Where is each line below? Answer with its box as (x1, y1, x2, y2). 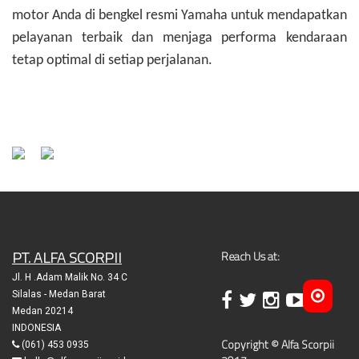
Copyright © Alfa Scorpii (221, 335, 335, 353)
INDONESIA (12, 321, 61, 333)
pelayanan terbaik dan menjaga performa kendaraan (12, 30, 347, 46)
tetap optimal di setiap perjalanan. (12, 53, 212, 69)
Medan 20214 (12, 305, 73, 317)
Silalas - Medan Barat (12, 288, 106, 300)
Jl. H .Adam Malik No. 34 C (12, 271, 127, 283)
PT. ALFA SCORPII (12, 246, 122, 268)
